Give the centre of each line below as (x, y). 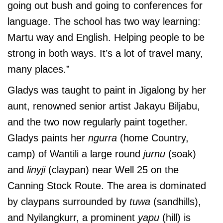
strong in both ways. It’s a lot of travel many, (105, 54)
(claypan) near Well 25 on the (112, 170)
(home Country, (153, 138)
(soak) (181, 154)
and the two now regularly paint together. (98, 122)
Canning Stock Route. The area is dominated (107, 186)
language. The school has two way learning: (104, 22)
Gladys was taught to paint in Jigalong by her (107, 90)
